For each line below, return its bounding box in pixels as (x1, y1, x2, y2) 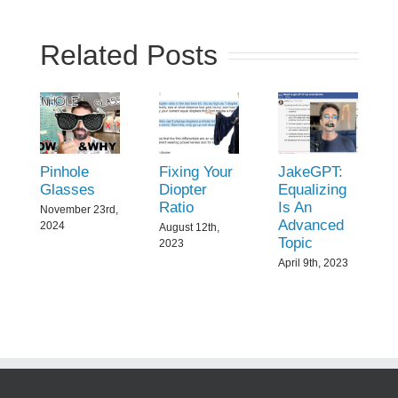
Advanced (278, 217, 345, 235)
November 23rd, (39, 203, 118, 216)
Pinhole (39, 163, 89, 181)
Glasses (39, 181, 95, 199)
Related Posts (39, 38, 218, 71)
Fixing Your (158, 163, 233, 181)
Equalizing (278, 181, 347, 199)
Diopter (158, 181, 207, 199)
